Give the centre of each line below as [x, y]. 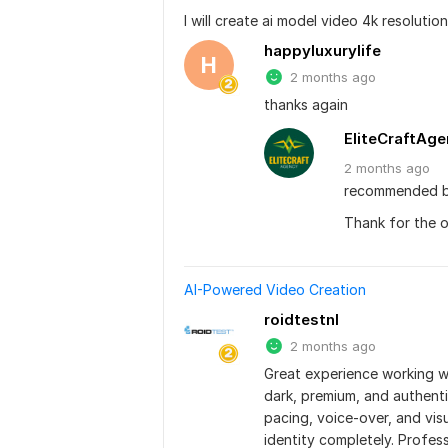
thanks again [306, 105]
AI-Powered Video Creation [275, 290]
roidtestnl [301, 320]
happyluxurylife [322, 51]
